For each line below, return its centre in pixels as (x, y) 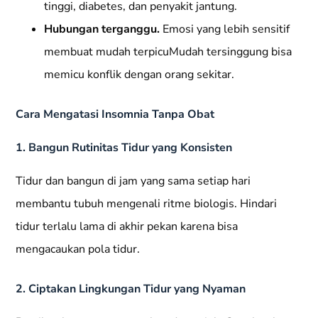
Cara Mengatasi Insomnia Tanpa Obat (115, 115)
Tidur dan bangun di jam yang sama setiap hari (133, 181)
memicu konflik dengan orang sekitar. (139, 75)
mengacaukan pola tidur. (78, 249)
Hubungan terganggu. (102, 29)
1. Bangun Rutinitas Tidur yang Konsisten (124, 147)
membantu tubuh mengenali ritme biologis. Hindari (147, 203)
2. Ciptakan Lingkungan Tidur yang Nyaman (131, 289)
